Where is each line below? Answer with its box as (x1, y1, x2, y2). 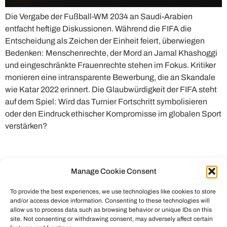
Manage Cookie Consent (70, 167, 157, 175)
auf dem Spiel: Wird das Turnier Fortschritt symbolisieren (5, 97, 207, 106)
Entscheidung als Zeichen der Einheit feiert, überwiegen (5, 36, 205, 45)
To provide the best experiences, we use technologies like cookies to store (10, 188, 216, 195)
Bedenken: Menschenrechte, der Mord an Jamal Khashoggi (5, 48, 217, 57)
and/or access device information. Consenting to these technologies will (10, 197, 210, 204)
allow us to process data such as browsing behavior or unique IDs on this (10, 206, 212, 213)
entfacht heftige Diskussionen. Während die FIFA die (5, 24, 192, 33)
